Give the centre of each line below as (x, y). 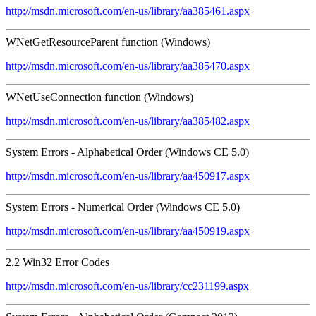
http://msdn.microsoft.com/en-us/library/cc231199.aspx (127, 286)
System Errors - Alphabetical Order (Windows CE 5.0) (127, 152)
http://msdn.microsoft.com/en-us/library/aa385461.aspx (128, 11)
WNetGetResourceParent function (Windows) (108, 42)
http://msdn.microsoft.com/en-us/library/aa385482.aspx (128, 121)
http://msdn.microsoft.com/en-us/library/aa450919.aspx (128, 231)
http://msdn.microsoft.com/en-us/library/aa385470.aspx (128, 66)
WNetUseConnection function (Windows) (99, 97)
